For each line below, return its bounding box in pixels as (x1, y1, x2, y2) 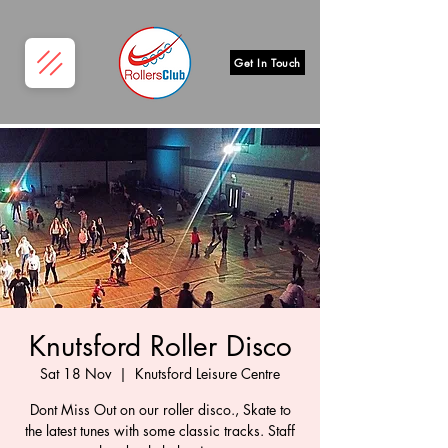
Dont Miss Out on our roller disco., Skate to (29, 400, 291, 419)
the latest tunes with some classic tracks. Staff (25, 421, 295, 440)
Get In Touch (234, 55, 301, 70)
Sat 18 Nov (40, 364, 111, 383)
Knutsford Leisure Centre (135, 364, 280, 383)
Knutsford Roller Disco (28, 328, 292, 364)
